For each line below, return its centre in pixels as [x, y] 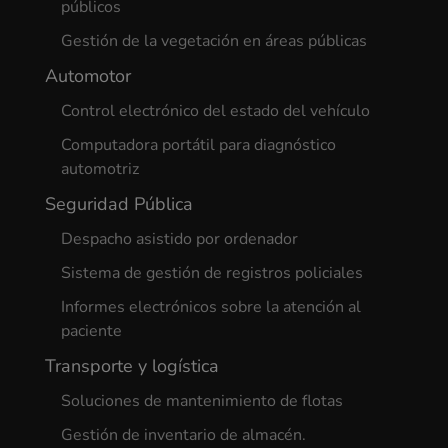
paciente [91, 330]
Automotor [87, 75]
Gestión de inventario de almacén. [183, 434]
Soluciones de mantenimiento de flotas [201, 400]
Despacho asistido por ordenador [179, 238]
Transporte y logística [131, 365]
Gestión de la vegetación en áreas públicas [213, 40]
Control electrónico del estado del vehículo [215, 110]
